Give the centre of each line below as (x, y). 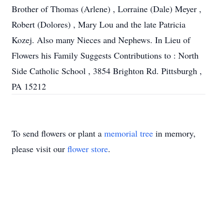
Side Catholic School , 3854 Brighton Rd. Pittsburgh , (107, 71)
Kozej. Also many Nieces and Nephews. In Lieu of (101, 40)
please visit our (39, 149)
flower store (88, 149)
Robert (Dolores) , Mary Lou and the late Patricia (99, 24)
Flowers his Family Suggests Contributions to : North (105, 55)
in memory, (174, 133)
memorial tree (129, 133)
